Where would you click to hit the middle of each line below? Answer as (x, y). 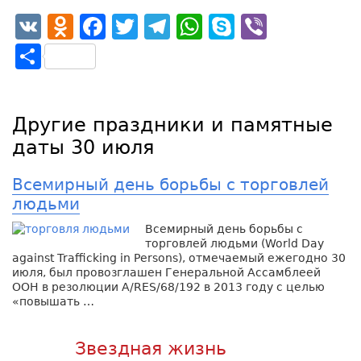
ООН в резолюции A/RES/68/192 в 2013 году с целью (168, 286)
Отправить (115, 56)
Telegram (230, 26)
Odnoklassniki (164, 26)
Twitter (182, 26)
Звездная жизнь (151, 348)
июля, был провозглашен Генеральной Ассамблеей (166, 272)
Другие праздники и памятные (172, 124)
